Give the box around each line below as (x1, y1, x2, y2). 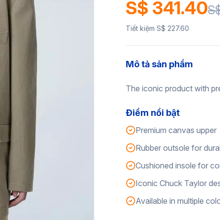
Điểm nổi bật (126, 108, 180, 118)
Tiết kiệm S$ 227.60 (126, 24, 189, 32)
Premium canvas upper (136, 125, 217, 135)
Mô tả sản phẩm (126, 59, 193, 69)
